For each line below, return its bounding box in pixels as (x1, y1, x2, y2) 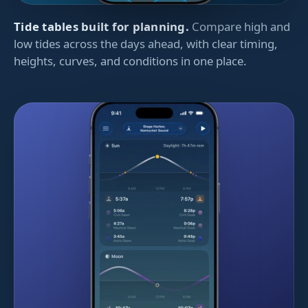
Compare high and (192, 18, 291, 34)
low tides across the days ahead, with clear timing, (14, 35, 278, 52)
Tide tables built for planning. (14, 18, 189, 34)
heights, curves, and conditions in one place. (14, 52, 247, 69)
